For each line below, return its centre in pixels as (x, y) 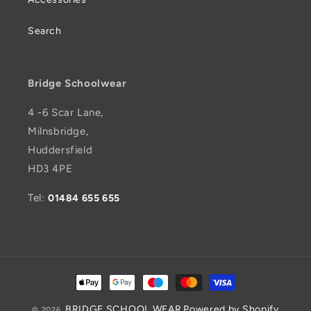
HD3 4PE (50, 169)
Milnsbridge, (58, 132)
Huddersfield (60, 150)
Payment (94, 276)
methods (94, 295)
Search (45, 31)
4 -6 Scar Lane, (66, 113)
